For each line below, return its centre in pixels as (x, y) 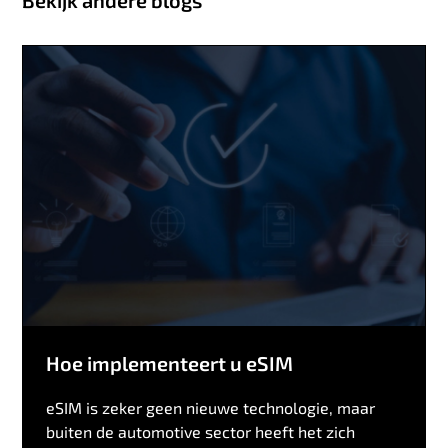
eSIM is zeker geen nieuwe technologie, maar (211, 408)
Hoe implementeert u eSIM (170, 363)
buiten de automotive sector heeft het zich (201, 432)
